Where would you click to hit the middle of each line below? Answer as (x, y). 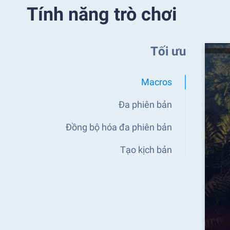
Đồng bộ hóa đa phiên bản (119, 127)
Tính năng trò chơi (102, 14)
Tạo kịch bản (146, 150)
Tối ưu (168, 51)
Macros (157, 82)
